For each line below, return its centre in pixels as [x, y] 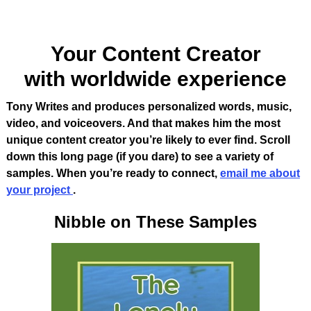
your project [39, 190]
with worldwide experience [155, 79]
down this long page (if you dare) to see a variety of [140, 156]
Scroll [275, 140]
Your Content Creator [155, 54]
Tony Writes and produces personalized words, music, [149, 106]
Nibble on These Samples [155, 221]
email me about [260, 173]
